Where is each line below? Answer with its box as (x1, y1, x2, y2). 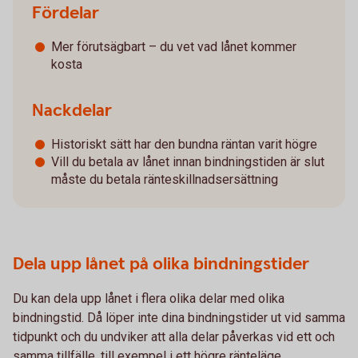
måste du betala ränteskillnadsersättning (51, 172, 278, 187)
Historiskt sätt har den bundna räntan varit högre (51, 137, 317, 152)
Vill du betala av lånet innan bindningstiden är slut (51, 154, 324, 169)
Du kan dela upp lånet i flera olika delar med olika (13, 291, 284, 306)
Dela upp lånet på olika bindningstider (13, 253, 309, 276)
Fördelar (32, 2, 99, 25)
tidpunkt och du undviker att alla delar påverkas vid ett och (13, 329, 335, 344)
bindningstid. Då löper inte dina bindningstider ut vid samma (13, 310, 345, 325)
